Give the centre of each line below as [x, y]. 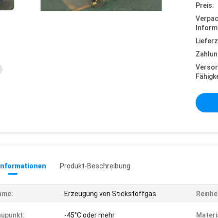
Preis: [205, 5]
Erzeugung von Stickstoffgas [110, 194]
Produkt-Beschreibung [95, 166]
